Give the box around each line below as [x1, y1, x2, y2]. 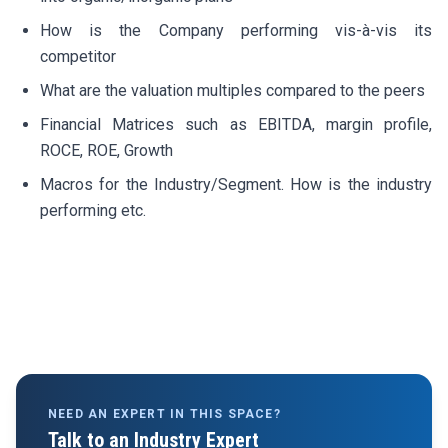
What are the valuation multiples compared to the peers [40, 80, 425, 100]
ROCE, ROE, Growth [40, 140, 173, 160]
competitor [40, 46, 116, 66]
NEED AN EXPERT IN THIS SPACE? [48, 406, 281, 421]
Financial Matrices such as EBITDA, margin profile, [40, 114, 432, 134]
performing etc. [40, 200, 146, 220]
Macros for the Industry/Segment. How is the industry [40, 174, 432, 194]
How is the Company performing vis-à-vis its [40, 20, 432, 40]
